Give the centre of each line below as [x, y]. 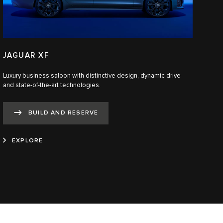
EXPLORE [27, 141]
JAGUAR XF [26, 55]
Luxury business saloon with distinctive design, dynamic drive [92, 76]
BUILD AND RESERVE [63, 113]
